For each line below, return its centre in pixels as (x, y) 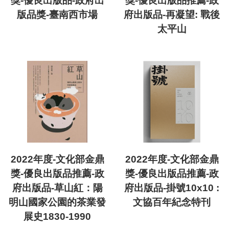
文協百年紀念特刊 (172, 202)
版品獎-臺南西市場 (57, 15)
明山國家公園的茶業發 (57, 202)
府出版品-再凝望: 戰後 (172, 15)
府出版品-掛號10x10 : (172, 188)
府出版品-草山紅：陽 (57, 188)
